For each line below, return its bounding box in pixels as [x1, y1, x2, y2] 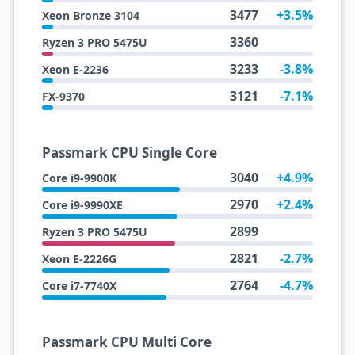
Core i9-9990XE [41, 197, 123, 212]
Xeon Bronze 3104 [41, 8, 139, 23]
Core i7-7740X [41, 278, 116, 293]
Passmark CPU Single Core [41, 143, 217, 162]
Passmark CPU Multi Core [41, 333, 212, 351]
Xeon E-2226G [41, 251, 116, 266]
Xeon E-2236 [41, 62, 109, 77]
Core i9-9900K [41, 170, 116, 185]
